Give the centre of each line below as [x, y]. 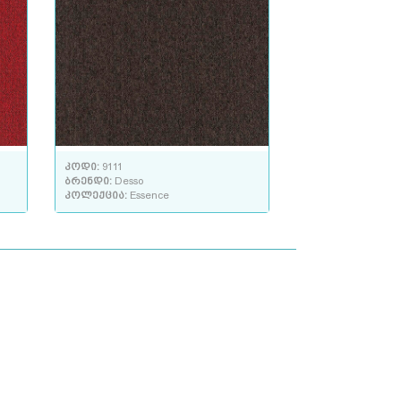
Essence [149, 196]
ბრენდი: [90, 182]
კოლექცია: [97, 196]
